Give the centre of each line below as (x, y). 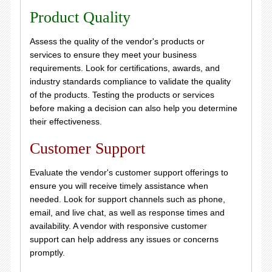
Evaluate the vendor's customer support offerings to (129, 172)
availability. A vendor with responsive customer (118, 226)
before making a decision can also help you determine (133, 108)
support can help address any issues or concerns (124, 239)
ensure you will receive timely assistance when (119, 185)
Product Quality (80, 17)
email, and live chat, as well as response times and (127, 212)
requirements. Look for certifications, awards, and (124, 68)
